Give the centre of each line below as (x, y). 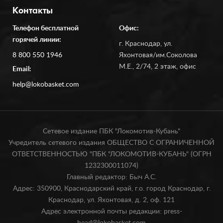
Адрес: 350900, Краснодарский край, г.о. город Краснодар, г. (111, 189)
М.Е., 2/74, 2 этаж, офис (158, 67)
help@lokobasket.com (46, 85)
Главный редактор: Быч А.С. (111, 177)
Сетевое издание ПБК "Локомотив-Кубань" (111, 131)
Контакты (33, 11)
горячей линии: (37, 40)
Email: (22, 69)
